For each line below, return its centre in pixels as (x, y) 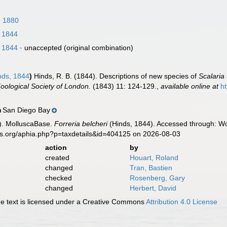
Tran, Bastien (151, 168)
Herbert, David (153, 188)
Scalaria (212, 76)
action (56, 147)
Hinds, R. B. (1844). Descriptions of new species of (117, 76)
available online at (190, 86)
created (57, 158)
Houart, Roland (154, 158)
